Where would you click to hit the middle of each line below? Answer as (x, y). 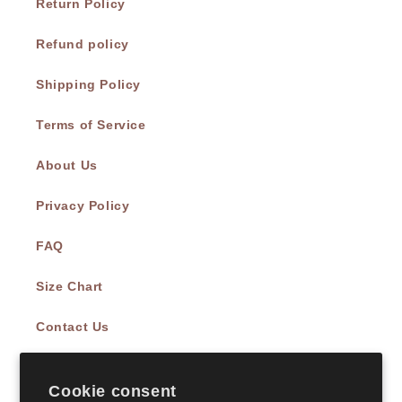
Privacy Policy (83, 206)
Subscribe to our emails (201, 392)
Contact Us (73, 327)
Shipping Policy (88, 85)
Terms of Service (91, 125)
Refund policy (83, 44)
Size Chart (70, 287)
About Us (67, 166)
